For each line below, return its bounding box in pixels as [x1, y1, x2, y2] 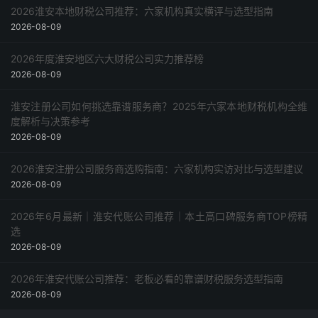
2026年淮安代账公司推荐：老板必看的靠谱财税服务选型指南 [11, 273, 283, 285]
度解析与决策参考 [11, 115, 90, 127]
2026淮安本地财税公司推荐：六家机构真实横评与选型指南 [11, 5, 273, 17]
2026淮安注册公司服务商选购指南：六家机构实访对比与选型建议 [11, 163, 303, 175]
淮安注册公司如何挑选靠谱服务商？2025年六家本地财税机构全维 [11, 100, 307, 112]
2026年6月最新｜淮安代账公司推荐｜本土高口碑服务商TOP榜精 [11, 210, 307, 222]
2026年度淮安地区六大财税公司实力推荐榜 [11, 53, 204, 65]
